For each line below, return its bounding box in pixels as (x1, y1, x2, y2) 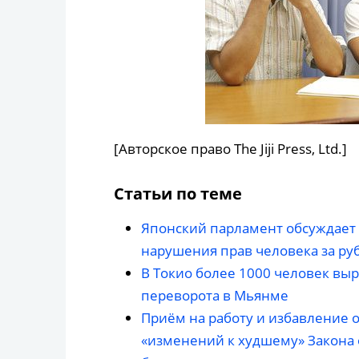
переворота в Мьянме (141, 286, 288, 305)
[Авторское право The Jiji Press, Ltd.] (114, 139, 347, 158)
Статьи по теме (114, 183, 242, 204)
